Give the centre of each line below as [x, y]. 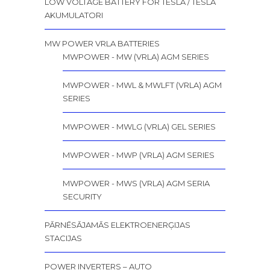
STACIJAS [63, 238]
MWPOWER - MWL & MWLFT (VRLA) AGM [142, 85]
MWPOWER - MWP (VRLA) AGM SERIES [139, 155]
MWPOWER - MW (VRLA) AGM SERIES [136, 57]
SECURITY [82, 197]
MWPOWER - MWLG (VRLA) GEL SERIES [139, 127]
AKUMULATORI [74, 15]
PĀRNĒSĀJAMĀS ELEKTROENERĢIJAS [118, 225]
